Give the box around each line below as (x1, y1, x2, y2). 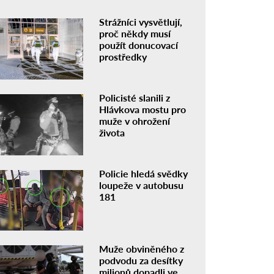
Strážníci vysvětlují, (99, 16, 183, 28)
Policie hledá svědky (99, 167, 188, 179)
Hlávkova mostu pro (99, 103, 187, 115)
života (99, 126, 125, 138)
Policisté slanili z (99, 91, 171, 103)
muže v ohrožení (99, 114, 171, 127)
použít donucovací (99, 39, 179, 51)
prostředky (99, 51, 147, 62)
